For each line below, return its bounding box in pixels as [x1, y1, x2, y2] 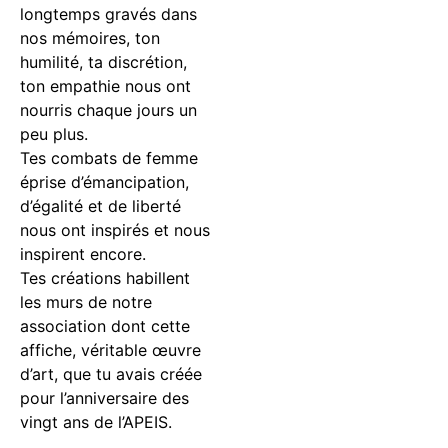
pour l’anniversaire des [20, 388, 189, 409]
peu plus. [20, 124, 88, 145]
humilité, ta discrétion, [20, 52, 187, 73]
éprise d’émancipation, [20, 172, 189, 193]
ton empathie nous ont [20, 76, 191, 97]
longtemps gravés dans [20, 4, 197, 25]
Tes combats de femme [20, 148, 198, 169]
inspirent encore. [20, 244, 146, 265]
